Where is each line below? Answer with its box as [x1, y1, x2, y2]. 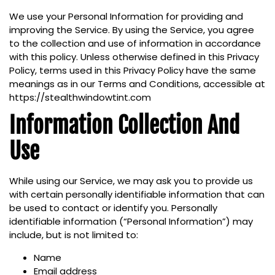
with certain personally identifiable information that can [9, 188, 265, 201]
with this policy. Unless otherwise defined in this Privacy [9, 50, 259, 63]
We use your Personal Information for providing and [9, 9, 243, 23]
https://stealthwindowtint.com [9, 90, 151, 104]
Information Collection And [9, 112, 239, 140]
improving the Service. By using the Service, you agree [9, 23, 254, 36]
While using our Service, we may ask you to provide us [9, 174, 253, 188]
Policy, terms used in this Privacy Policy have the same [9, 63, 256, 77]
